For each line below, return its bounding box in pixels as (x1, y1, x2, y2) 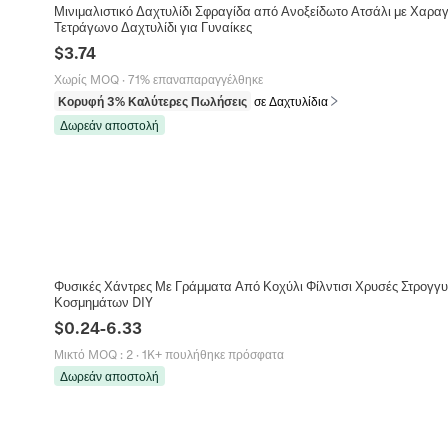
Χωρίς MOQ (53, 71, 119, 86)
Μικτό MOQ (53, 347, 117, 362)
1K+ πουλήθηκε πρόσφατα (141, 347, 284, 362)
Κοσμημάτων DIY (53, 294, 153, 310)
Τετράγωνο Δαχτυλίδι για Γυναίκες (53, 18, 252, 34)
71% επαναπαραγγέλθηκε (127, 71, 263, 86)
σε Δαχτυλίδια (253, 93, 328, 108)
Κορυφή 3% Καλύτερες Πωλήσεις (57, 93, 247, 108)
